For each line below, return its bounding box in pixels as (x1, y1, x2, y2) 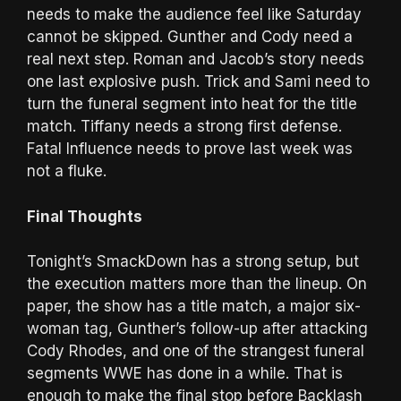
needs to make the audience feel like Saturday (27, 5, 362, 24)
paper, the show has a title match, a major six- (27, 297, 361, 316)
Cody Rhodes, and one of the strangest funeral (27, 342, 364, 361)
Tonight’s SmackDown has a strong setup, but (27, 252, 359, 271)
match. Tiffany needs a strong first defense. (27, 117, 342, 136)
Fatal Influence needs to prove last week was (27, 140, 353, 158)
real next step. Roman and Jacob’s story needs (27, 50, 364, 69)
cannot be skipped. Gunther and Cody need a (27, 28, 353, 47)
